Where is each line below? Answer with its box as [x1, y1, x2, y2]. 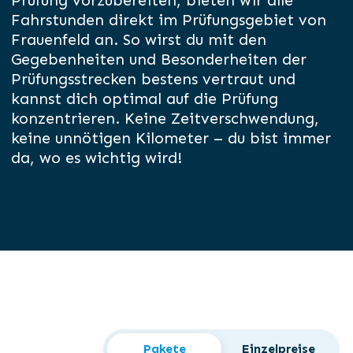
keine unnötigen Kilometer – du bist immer [11, 128, 332, 148]
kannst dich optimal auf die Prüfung [11, 89, 279, 109]
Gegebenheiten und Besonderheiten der [11, 50, 307, 69]
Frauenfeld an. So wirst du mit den [11, 30, 267, 50]
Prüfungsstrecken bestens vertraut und [11, 69, 296, 89]
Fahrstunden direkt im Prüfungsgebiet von [11, 10, 327, 30]
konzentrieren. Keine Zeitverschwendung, [11, 109, 320, 128]
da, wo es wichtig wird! [11, 148, 183, 168]
